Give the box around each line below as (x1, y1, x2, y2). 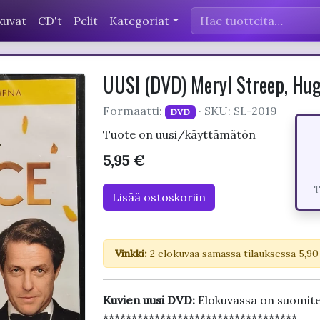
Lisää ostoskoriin (111, 190, 206, 204)
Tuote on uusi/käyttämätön (102, 127, 256, 141)
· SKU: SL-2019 (196, 104, 278, 118)
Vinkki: (114, 247, 147, 260)
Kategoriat (109, 13, 169, 28)
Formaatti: (102, 104, 165, 118)
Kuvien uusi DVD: (102, 293, 198, 307)
